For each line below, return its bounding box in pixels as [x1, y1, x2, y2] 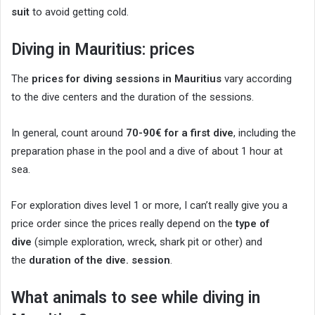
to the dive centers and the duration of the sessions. [11, 90, 254, 103]
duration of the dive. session [29, 253, 170, 266]
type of [236, 217, 269, 230]
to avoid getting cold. [30, 6, 129, 19]
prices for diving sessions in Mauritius [32, 72, 221, 85]
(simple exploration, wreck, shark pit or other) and [32, 235, 262, 248]
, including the [233, 126, 296, 139]
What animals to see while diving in [11, 288, 260, 307]
